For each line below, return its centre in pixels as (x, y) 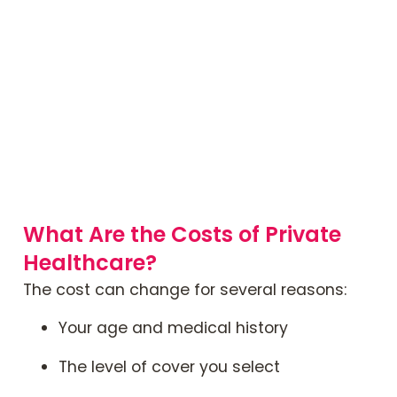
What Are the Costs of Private (182, 235)
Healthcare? (90, 263)
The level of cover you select (169, 366)
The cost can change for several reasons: (185, 290)
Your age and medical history (173, 327)
